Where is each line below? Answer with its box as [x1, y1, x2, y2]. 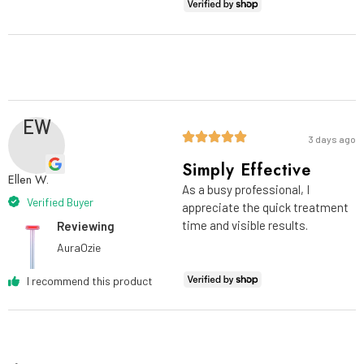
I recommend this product [26, 274, 153, 288]
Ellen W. [8, 170, 49, 188]
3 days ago [308, 132, 356, 145]
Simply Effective [182, 158, 311, 182]
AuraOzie [57, 240, 102, 254]
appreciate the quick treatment [182, 199, 349, 214]
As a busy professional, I [182, 181, 310, 197]
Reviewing [57, 218, 115, 233]
